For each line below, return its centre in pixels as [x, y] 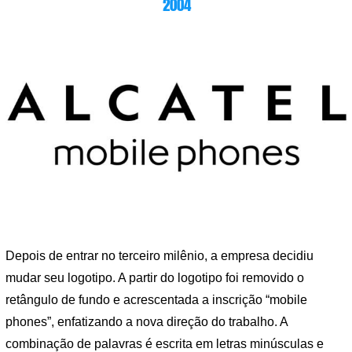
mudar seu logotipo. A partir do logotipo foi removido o [155, 277]
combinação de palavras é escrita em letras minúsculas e [165, 343]
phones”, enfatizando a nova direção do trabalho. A [147, 321]
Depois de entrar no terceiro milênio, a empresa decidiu [159, 255]
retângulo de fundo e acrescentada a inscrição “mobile [156, 299]
